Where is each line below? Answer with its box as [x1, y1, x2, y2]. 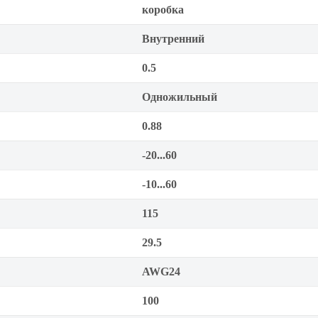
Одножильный [142, 91, 217, 103]
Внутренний [142, 33, 204, 45]
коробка [142, 4, 184, 16]
